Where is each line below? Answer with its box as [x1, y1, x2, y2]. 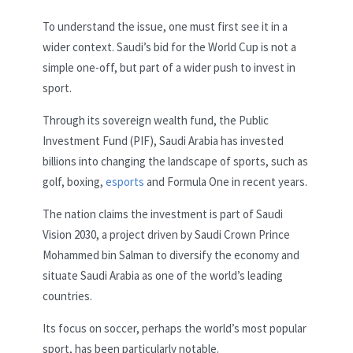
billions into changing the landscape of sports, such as [43, 153, 308, 169]
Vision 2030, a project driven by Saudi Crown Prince [43, 226, 290, 242]
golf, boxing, [43, 173, 106, 189]
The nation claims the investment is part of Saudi [43, 206, 283, 221]
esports [106, 173, 144, 189]
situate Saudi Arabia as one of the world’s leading [43, 267, 283, 283]
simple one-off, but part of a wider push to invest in [43, 59, 295, 75]
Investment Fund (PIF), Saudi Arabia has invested [43, 132, 284, 148]
